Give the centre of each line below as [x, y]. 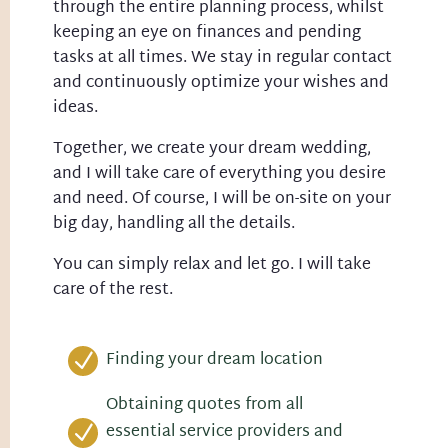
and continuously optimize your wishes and [220, 83]
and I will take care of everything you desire [219, 174]
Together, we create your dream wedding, [211, 149]
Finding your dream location [214, 360]
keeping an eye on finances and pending [206, 33]
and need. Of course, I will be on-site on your [221, 199]
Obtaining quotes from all [204, 405]
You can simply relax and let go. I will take [211, 265]
